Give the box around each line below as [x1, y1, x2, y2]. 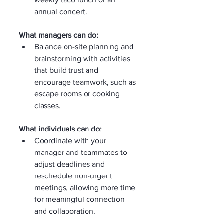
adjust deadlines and [34, 160, 107, 168]
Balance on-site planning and [34, 43, 135, 51]
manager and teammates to [34, 148, 129, 156]
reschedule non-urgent [34, 172, 114, 180]
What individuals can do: [19, 125, 102, 133]
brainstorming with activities [34, 54, 132, 63]
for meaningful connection [34, 195, 127, 203]
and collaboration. [34, 207, 95, 215]
